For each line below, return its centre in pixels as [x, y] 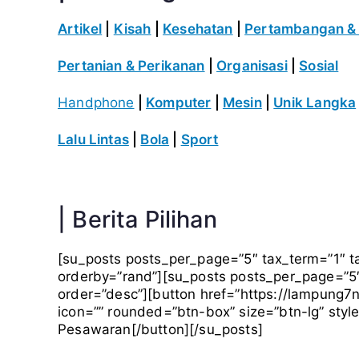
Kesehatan [198, 29]
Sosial [319, 66]
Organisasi [252, 66]
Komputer [179, 103]
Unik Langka [315, 103]
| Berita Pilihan [137, 219]
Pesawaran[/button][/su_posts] [160, 329]
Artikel [80, 29]
